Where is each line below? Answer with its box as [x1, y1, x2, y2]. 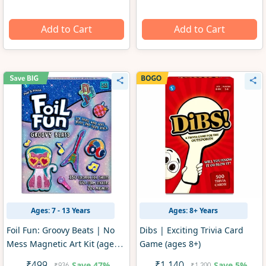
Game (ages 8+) [139, 238, 201, 250]
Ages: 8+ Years [169, 205, 218, 216]
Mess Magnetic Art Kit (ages [6, 238, 118, 250]
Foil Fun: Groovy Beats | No [6, 224, 115, 236]
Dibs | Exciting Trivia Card [139, 224, 243, 236]
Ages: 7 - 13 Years [30, 205, 90, 216]
